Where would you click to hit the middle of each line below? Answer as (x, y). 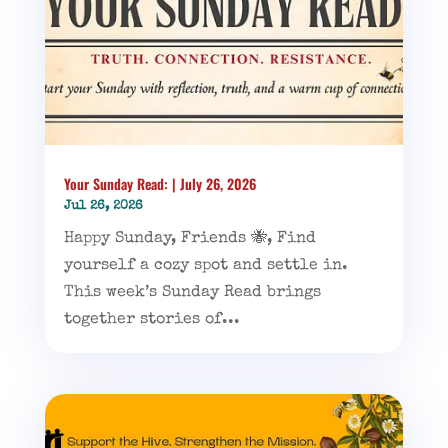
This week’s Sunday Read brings (192, 292)
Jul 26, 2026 (103, 206)
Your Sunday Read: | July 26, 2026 (159, 183)
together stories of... (151, 319)
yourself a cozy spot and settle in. (205, 265)
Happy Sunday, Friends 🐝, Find (189, 238)
